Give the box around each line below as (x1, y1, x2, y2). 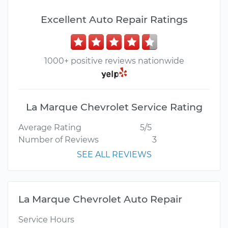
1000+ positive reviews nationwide (44, 56, 184, 66)
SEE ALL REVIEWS (76, 150, 152, 160)
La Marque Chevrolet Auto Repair (18, 193, 182, 206)
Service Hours (18, 215, 74, 225)
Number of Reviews (18, 135, 99, 145)
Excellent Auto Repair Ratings (40, 13, 188, 25)
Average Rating (18, 123, 81, 133)
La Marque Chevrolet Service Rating (25, 101, 203, 113)
